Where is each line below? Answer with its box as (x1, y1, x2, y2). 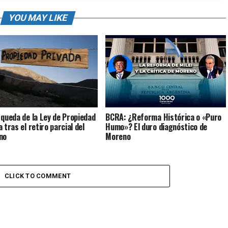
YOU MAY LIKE (7, 13, 69, 23)
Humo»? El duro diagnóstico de (105, 120, 208, 133)
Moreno (105, 130, 131, 142)
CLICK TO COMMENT (4, 172, 71, 180)
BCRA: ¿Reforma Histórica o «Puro (105, 110, 222, 123)
